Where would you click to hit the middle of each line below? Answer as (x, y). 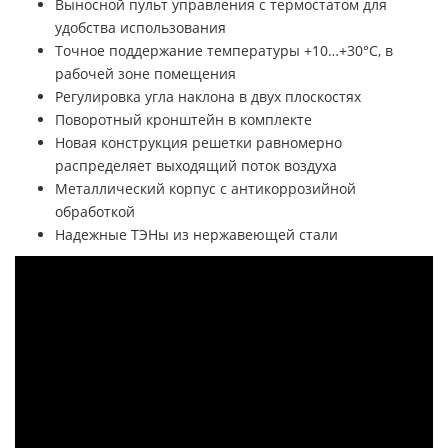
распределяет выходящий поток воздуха (196, 166)
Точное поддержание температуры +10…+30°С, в (224, 51)
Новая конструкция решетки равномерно (198, 143)
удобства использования (140, 28)
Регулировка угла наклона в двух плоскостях (208, 97)
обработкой (95, 212)
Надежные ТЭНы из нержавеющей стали (196, 235)
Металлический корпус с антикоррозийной (205, 189)
